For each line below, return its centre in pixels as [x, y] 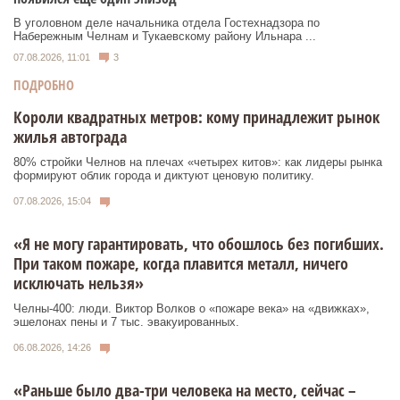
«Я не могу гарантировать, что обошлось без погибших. [199, 244]
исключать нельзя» [79, 283]
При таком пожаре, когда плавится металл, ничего [181, 263]
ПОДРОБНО [44, 85]
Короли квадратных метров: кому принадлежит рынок [196, 117]
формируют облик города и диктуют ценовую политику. [164, 176]
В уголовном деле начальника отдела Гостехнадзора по [167, 22]
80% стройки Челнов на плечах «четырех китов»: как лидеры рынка [198, 162]
